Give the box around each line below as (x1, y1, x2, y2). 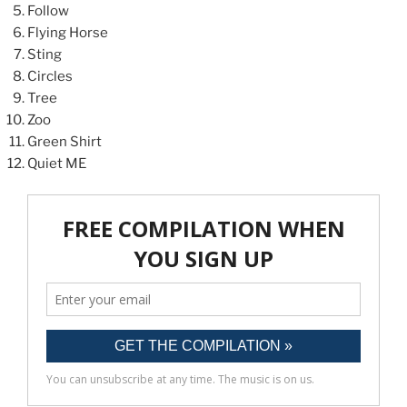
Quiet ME (27, 154, 86, 172)
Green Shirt (27, 133, 102, 150)
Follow (27, 2, 69, 19)
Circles (27, 67, 73, 84)
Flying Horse (27, 24, 108, 41)
